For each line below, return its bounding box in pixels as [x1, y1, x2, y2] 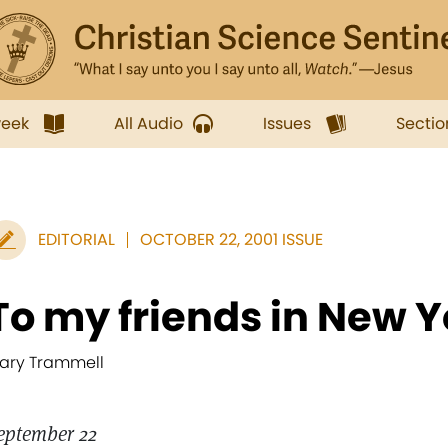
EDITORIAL [38, 228, 115, 251]
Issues [263, 112, 311, 135]
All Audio [114, 112, 183, 135]
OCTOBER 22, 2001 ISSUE [140, 228, 323, 251]
